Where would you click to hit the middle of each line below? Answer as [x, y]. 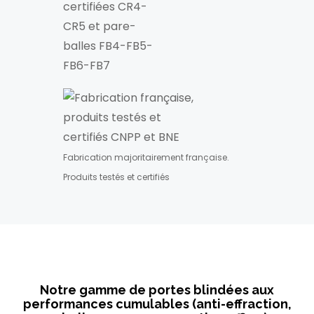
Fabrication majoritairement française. [146, 157]
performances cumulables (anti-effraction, [157, 304]
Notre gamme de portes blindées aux [157, 290]
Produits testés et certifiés [116, 177]
